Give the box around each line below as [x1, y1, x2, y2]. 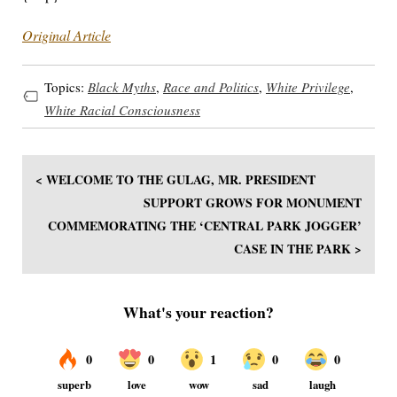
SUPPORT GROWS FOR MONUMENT [144, 193, 362, 213]
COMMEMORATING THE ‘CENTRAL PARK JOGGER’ [48, 216, 362, 236]
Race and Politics [163, 77, 259, 96]
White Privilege [266, 77, 350, 96]
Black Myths [88, 77, 156, 96]
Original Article [22, 26, 111, 45]
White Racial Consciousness [44, 100, 200, 119]
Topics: [44, 77, 88, 96]
